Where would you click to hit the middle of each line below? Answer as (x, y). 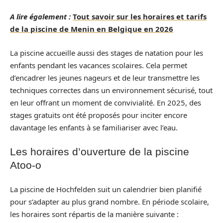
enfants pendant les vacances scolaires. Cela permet (99, 65)
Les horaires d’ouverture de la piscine (100, 152)
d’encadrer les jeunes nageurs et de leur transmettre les (105, 77)
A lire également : (40, 16)
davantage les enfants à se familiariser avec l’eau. (94, 127)
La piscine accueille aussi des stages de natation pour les (107, 53)
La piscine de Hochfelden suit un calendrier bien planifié (106, 189)
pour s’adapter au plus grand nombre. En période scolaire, (110, 201)
